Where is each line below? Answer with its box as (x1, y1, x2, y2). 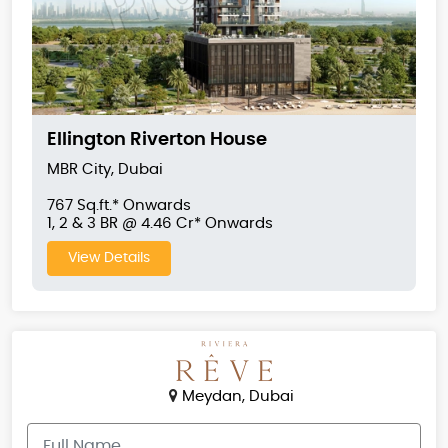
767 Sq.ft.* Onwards (47, 198, 191, 214)
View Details (68, 251, 150, 266)
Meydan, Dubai (178, 389, 294, 405)
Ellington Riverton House (47, 131, 267, 150)
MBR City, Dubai (47, 162, 163, 178)
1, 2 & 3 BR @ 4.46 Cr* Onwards (47, 216, 273, 232)
